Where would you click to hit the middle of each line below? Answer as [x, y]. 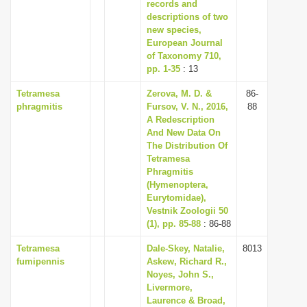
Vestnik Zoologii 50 [187, 211]
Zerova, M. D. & [179, 94]
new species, [174, 30]
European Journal [185, 43]
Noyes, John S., [180, 274]
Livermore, [170, 287]
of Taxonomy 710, [184, 56]
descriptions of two [187, 17]
